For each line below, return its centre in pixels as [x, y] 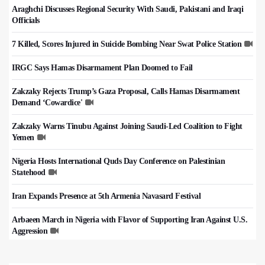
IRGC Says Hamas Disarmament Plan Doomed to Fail [102, 68]
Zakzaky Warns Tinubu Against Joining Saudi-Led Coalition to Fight [127, 127]
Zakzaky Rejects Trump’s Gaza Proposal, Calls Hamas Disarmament [126, 92]
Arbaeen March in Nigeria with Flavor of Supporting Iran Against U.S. [130, 220]
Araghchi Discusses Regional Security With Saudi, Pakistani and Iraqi [127, 9]
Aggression [30, 231]
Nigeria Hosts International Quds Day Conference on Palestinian [118, 161]
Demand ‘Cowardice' [47, 103]
